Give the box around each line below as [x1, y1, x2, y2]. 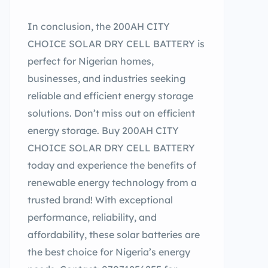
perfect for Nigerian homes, [28, 55, 154, 67]
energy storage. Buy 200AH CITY [28, 124, 179, 136]
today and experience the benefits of [28, 159, 196, 171]
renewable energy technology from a [28, 176, 197, 188]
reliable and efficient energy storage [28, 90, 193, 102]
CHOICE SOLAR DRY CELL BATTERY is [28, 38, 205, 50]
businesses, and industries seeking [28, 72, 185, 84]
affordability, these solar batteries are [28, 229, 200, 240]
